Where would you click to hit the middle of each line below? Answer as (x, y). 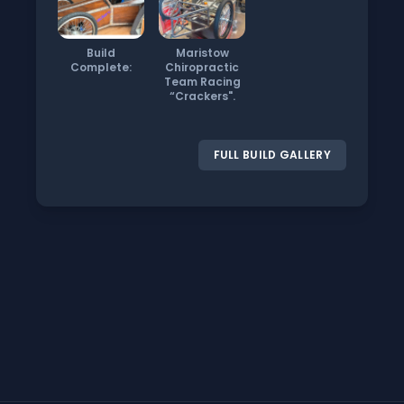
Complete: (101, 67)
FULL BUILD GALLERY (272, 155)
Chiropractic (202, 67)
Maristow (202, 53)
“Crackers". (202, 96)
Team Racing (202, 82)
